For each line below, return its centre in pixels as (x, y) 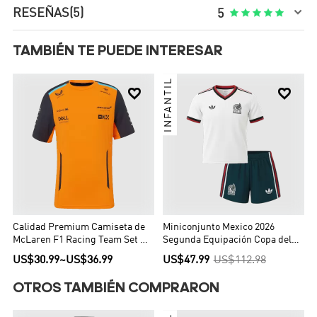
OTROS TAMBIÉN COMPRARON (116, 288)
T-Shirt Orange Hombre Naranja (83, 253)
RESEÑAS (41, 13)
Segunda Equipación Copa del (227, 240)
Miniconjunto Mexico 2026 (219, 227)
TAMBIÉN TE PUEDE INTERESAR (118, 52)
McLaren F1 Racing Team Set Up (83, 240)
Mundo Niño (189, 253)
